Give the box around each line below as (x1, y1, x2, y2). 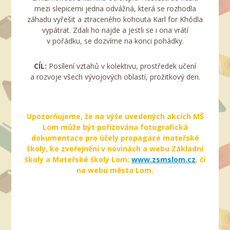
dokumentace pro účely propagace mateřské (31, 133, 199, 143)
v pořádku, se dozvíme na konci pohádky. (46, 36, 184, 46)
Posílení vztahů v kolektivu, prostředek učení (49, 61, 196, 71)
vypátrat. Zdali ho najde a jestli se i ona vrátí (42, 25, 188, 35)
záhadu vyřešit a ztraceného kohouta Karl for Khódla (27, 14, 203, 25)
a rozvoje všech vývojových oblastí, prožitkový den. (30, 72, 200, 82)
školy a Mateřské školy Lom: (25, 155, 131, 165)
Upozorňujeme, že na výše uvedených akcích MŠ (26, 111, 204, 122)
